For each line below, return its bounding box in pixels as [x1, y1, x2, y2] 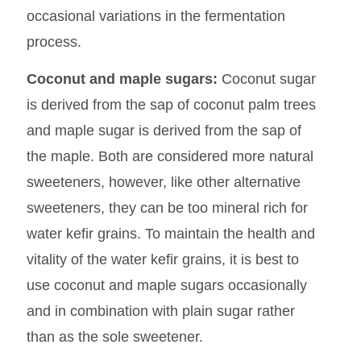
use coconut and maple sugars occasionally [26, 277, 307, 294]
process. [26, 33, 81, 50]
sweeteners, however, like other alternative [26, 174, 301, 191]
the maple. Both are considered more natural [26, 148, 313, 165]
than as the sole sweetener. [26, 329, 203, 346]
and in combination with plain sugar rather [26, 303, 295, 320]
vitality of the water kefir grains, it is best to [26, 251, 299, 268]
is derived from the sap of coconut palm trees [26, 97, 316, 114]
